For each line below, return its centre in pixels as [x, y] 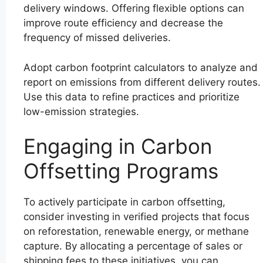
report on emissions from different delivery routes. [142, 82]
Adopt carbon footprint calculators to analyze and [141, 67]
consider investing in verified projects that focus [136, 217]
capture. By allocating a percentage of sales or [133, 246]
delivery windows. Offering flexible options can [134, 9]
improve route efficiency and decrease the [123, 23]
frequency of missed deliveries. [97, 38]
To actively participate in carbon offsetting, [124, 202]
